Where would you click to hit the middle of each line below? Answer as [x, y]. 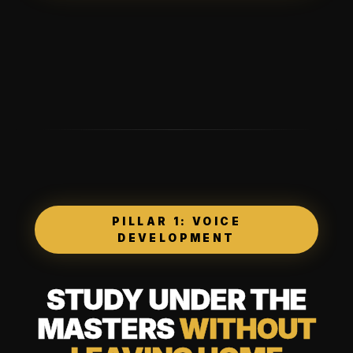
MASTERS [108, 329]
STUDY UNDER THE [176, 300]
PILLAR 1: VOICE [176, 221]
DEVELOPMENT [176, 238]
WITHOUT [247, 329]
